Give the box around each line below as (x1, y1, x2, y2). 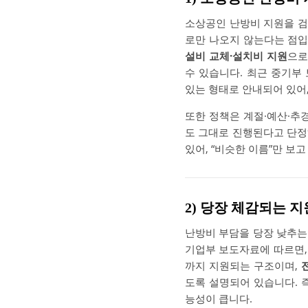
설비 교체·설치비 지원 (185, 49, 287, 63)
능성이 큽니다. (185, 291, 252, 305)
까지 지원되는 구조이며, (185, 258, 301, 272)
